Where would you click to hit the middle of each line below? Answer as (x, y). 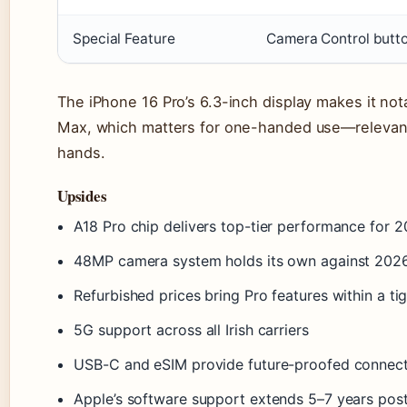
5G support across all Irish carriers (191, 330)
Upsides (82, 196)
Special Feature (124, 39)
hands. (81, 153)
